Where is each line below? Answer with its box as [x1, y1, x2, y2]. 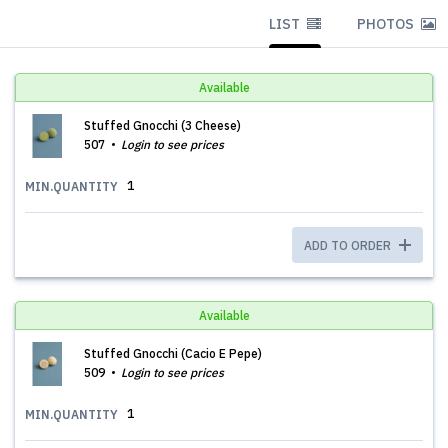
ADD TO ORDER [304, 238, 394, 253]
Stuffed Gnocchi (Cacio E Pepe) [84, 346, 262, 361]
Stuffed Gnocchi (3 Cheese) [84, 118, 241, 133]
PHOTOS [357, 15, 417, 33]
